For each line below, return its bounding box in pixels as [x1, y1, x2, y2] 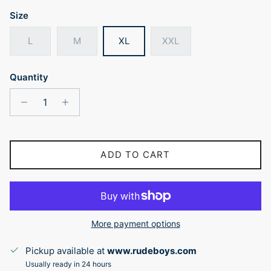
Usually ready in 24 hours [25, 259, 111, 269]
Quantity [10, 71, 48, 83]
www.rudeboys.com [107, 244, 197, 256]
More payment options [91, 218, 180, 229]
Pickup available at [25, 244, 107, 256]
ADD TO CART [100, 149, 171, 161]
